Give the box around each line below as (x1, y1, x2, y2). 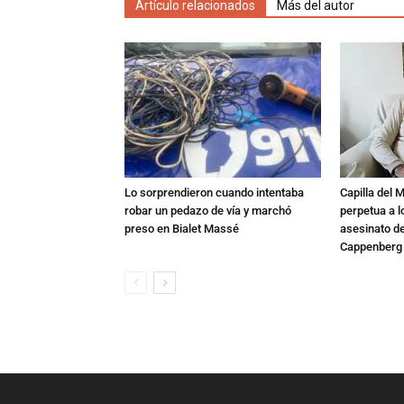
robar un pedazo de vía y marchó (124, 204, 291, 217)
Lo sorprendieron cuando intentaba (124, 186, 304, 199)
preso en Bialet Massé (124, 222, 239, 235)
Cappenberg (340, 240, 402, 253)
